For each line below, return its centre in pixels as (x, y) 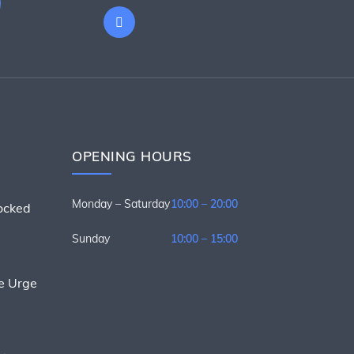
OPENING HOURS (132, 156)
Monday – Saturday (121, 204)
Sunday (91, 239)
